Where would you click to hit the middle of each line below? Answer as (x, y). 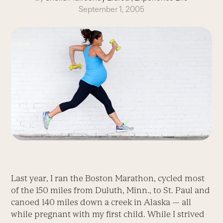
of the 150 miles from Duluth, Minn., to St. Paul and (111, 190)
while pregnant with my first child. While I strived (108, 214)
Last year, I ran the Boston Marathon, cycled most (108, 178)
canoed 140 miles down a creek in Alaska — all (101, 202)
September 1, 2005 (111, 9)
